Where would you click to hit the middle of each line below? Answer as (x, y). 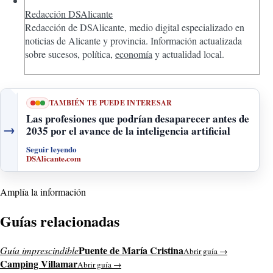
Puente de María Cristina (131, 250)
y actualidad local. (188, 54)
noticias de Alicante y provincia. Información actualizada (133, 41)
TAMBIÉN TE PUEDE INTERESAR (111, 102)
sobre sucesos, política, (70, 54)
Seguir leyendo (51, 149)
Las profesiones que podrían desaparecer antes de (138, 118)
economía (134, 54)
